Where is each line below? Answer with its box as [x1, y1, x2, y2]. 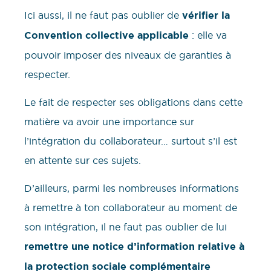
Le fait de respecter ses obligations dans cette [24, 96, 243, 108]
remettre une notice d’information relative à [24, 240, 244, 253]
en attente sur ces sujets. [24, 154, 144, 166]
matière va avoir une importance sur [24, 115, 194, 128]
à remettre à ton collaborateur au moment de [24, 201, 237, 214]
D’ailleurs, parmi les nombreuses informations [24, 182, 239, 195]
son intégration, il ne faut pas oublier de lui [24, 221, 227, 233]
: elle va [189, 28, 227, 41]
